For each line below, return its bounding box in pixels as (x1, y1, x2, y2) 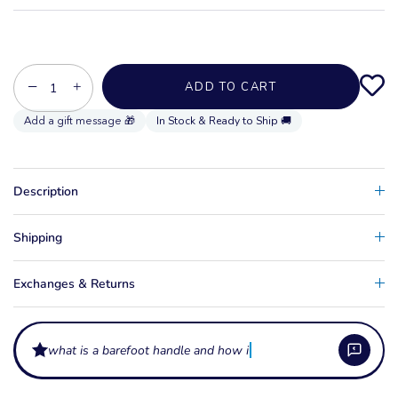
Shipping (13, 228, 62, 246)
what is (47, 341, 89, 359)
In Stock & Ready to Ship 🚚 (156, 113, 291, 128)
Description (13, 182, 78, 200)
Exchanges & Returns (13, 275, 135, 292)
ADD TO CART (185, 78, 277, 95)
